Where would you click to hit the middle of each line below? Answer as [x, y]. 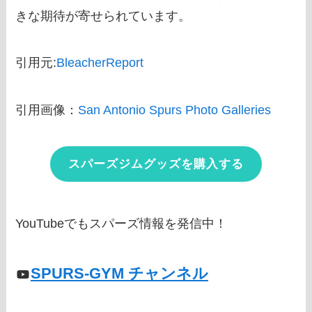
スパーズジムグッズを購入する [156, 164]
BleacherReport [100, 63]
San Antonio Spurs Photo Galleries [175, 110]
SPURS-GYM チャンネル [119, 273]
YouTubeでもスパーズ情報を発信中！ [122, 223]
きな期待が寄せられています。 [103, 16]
